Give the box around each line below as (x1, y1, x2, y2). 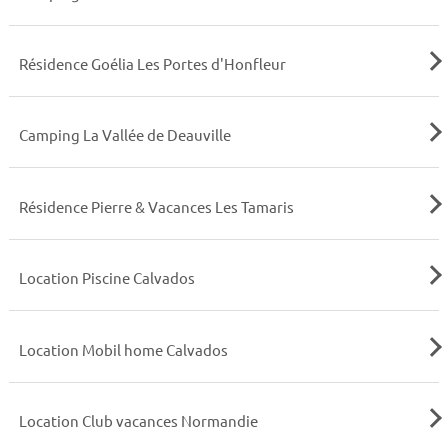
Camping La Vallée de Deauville (18, 125, 231, 145)
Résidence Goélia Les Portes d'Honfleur (18, 53, 286, 73)
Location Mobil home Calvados (18, 339, 228, 359)
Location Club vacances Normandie (18, 411, 258, 431)
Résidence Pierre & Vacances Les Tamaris (18, 196, 294, 216)
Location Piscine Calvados (18, 268, 195, 288)
